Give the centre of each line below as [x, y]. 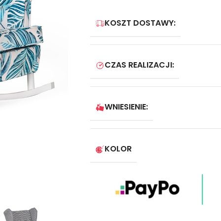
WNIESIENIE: [127, 107]
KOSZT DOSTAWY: [140, 23]
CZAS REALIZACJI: [140, 65]
